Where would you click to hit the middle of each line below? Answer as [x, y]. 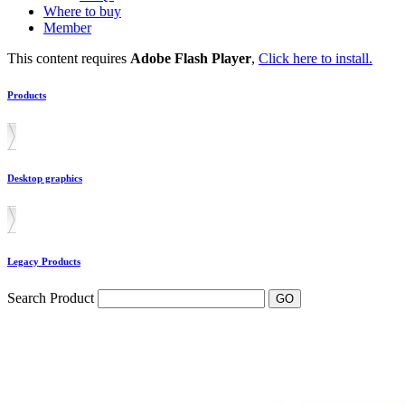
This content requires [69, 58]
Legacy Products [44, 261]
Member [67, 28]
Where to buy [82, 11]
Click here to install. [316, 58]
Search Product [52, 297]
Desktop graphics [45, 178]
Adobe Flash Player [191, 58]
